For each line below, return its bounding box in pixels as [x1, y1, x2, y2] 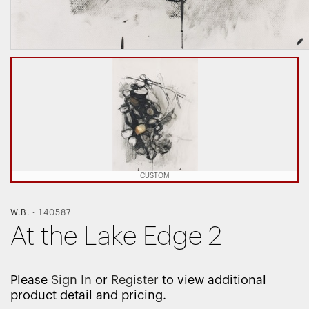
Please [10, 274, 51, 287]
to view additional [159, 274, 266, 287]
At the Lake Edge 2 [10, 223, 222, 250]
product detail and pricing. [10, 289, 166, 302]
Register [111, 274, 159, 287]
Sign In [51, 274, 92, 287]
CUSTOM [139, 172, 170, 180]
